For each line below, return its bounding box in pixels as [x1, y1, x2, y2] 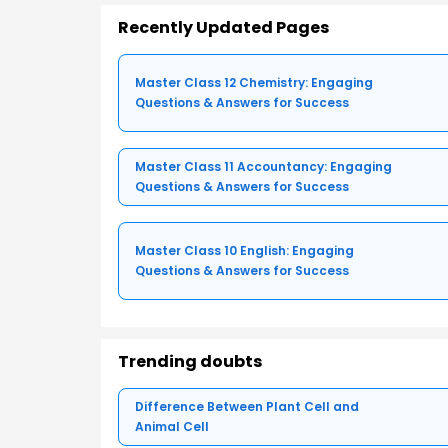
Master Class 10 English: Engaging [135, 242, 354, 260]
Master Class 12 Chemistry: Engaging [135, 74, 373, 92]
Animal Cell [135, 418, 209, 436]
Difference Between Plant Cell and [135, 398, 359, 416]
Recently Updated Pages [118, 16, 329, 40]
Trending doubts [118, 350, 262, 374]
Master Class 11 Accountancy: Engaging [135, 158, 392, 176]
